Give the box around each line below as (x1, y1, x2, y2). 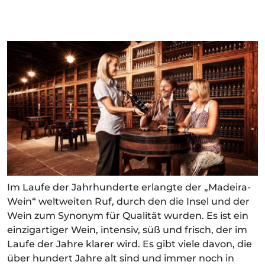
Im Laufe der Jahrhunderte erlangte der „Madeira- (7, 181, 251, 193)
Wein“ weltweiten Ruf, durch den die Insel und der (7, 195, 250, 207)
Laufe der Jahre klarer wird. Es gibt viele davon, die (7, 238, 252, 250)
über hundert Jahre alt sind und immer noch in (7, 252, 234, 264)
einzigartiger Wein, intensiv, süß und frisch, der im (7, 224, 247, 235)
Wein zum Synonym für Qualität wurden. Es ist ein (7, 209, 248, 221)
